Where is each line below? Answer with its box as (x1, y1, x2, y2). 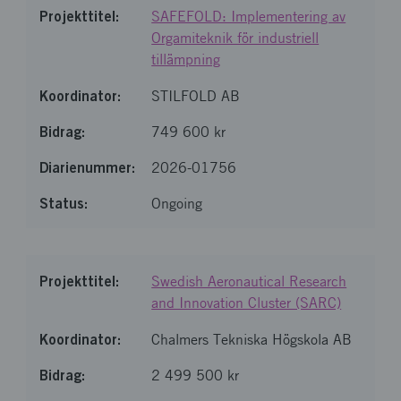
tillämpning (151, 51, 221, 68)
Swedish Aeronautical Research (151, 273, 347, 290)
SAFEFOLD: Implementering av (151, 8, 346, 25)
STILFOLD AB (151, 88, 241, 105)
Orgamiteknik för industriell (151, 30, 320, 47)
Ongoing (151, 195, 203, 212)
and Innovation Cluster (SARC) (151, 294, 342, 311)
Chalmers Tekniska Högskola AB (151, 331, 353, 348)
